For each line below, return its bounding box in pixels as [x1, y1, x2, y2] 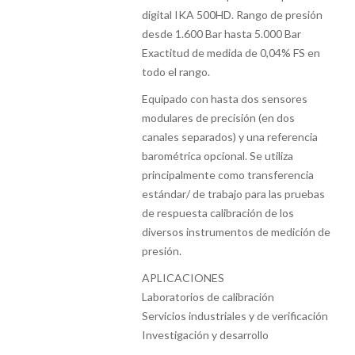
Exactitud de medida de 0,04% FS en [142, 46, 321, 59]
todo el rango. [142, 65, 211, 78]
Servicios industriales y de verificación [142, 309, 329, 323]
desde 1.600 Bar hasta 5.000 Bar [142, 27, 302, 40]
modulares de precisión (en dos [142, 111, 296, 124]
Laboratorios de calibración [142, 290, 275, 303]
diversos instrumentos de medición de [142, 225, 331, 239]
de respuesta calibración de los [142, 206, 295, 219]
